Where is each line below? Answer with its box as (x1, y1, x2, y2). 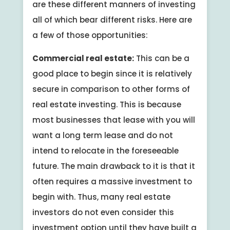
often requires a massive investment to (32, 176, 192, 187)
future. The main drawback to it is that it (32, 160, 195, 171)
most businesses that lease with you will (32, 114, 195, 125)
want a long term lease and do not (32, 129, 173, 141)
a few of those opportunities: (32, 29, 150, 41)
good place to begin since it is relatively (32, 68, 192, 79)
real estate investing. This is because (32, 99, 181, 110)
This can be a (133, 52, 189, 64)
